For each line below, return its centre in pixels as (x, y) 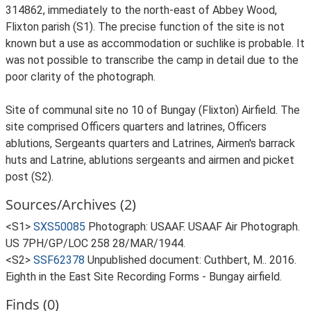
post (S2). (30, 177)
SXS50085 (59, 227)
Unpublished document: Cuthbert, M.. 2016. (192, 260)
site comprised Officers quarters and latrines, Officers (136, 127)
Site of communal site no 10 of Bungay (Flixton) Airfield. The (153, 110)
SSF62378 (59, 260)
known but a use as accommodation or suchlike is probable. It (155, 43)
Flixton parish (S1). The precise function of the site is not (145, 27)
